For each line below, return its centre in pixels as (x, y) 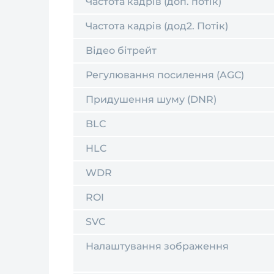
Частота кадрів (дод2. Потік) (157, 26)
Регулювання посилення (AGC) (165, 75)
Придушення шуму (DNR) (151, 99)
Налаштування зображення (157, 246)
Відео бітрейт (121, 50)
